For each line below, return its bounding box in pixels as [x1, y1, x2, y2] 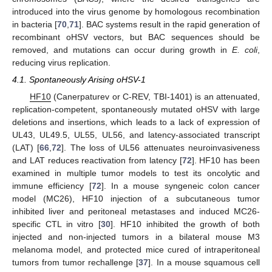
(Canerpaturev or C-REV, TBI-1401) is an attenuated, [50, 91, 260, 101]
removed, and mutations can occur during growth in [12, 44, 232, 55]
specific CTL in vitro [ [12, 219, 101, 229]
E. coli [232, 44, 257, 55]
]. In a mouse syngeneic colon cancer [101, 180, 260, 191]
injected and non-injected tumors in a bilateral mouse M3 [12, 231, 260, 242]
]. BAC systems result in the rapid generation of [79, 19, 260, 29]
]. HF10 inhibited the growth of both [110, 219, 260, 229]
